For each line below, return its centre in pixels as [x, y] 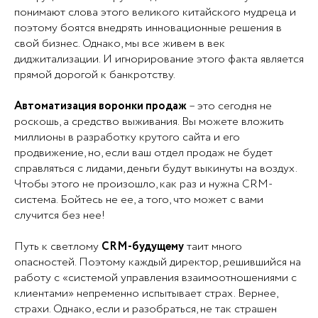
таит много [213, 246]
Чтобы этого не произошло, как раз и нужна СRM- [143, 184]
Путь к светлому [58, 246]
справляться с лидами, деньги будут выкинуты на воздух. [155, 168]
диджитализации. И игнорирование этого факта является [159, 59]
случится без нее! [60, 215]
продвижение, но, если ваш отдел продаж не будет [143, 153]
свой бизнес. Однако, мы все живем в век [120, 43]
